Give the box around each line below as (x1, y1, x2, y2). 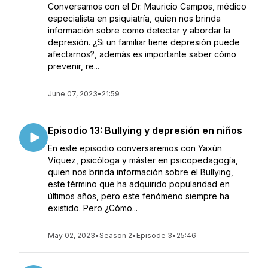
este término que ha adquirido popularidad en (48, 179, 230, 189)
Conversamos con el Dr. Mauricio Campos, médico (48, 1, 246, 11)
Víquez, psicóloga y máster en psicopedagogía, (48, 155, 238, 165)
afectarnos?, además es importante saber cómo (48, 49, 236, 59)
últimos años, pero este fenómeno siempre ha (48, 191, 229, 201)
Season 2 (99, 231, 132, 240)
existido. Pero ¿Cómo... (48, 203, 138, 213)
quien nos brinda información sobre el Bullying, (48, 167, 233, 177)
